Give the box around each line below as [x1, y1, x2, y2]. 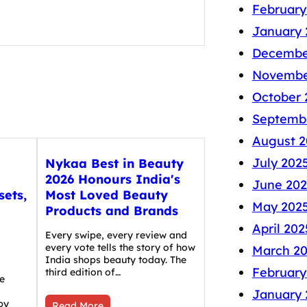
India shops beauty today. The [45, 254, 186, 267]
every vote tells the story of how [45, 241, 195, 254]
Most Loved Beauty [45, 187, 168, 204]
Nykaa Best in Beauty [45, 156, 184, 172]
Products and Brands [45, 203, 178, 219]
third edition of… [45, 266, 121, 279]
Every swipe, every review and [45, 229, 187, 242]
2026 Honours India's [45, 171, 180, 188]
